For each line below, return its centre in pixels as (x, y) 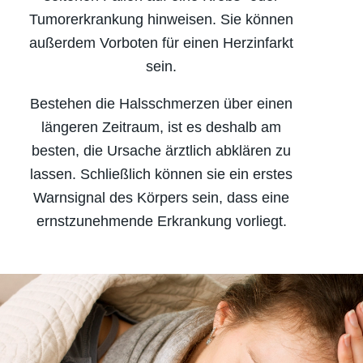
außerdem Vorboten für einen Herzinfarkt (161, 43)
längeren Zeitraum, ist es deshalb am (161, 128)
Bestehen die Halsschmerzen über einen (161, 104)
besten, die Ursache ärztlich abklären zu (161, 151)
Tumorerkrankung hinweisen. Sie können (161, 19)
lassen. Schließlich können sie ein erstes (161, 175)
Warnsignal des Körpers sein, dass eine (161, 198)
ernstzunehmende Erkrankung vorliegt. (161, 222)
